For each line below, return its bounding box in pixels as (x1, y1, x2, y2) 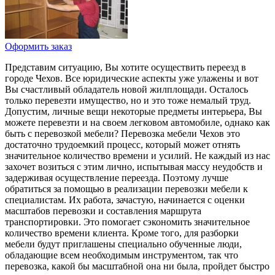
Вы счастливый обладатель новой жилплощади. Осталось (5, 84, 248, 95)
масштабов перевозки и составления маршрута (5, 206, 201, 217)
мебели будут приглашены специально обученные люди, (5, 239, 242, 250)
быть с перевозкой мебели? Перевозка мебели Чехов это (5, 128, 240, 139)
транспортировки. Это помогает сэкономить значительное (5, 217, 250, 228)
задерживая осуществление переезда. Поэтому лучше (5, 172, 228, 184)
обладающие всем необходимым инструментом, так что (5, 250, 238, 261)
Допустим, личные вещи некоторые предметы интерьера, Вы (5, 106, 262, 117)
